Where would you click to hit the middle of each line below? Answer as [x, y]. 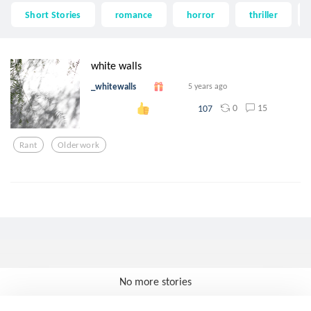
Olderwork [78, 144]
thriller [263, 14]
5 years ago [208, 86]
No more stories [155, 281]
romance [134, 14]
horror [201, 14]
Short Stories [53, 14]
